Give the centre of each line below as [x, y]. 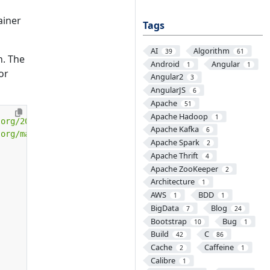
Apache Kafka [174, 129]
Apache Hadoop [179, 116]
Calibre [163, 260]
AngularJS [168, 90]
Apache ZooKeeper [184, 168]
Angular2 [167, 77]
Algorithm [211, 51]
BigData [165, 208]
